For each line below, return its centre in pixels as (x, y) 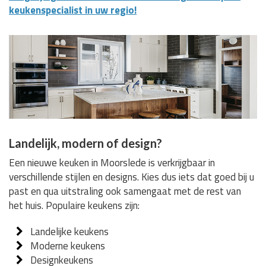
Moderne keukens (68, 246)
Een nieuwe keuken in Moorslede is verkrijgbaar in (112, 163)
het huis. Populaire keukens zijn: (74, 206)
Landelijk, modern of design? (85, 143)
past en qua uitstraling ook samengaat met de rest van (125, 191)
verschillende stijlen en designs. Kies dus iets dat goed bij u (132, 177)
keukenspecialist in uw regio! (73, 10)
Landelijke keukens (70, 232)
